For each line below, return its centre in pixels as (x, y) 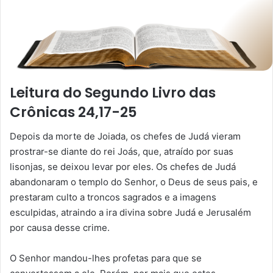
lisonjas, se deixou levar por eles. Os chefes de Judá (123, 167)
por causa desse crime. (60, 228)
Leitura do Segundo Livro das (113, 92)
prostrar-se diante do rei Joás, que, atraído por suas (122, 152)
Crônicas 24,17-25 (73, 112)
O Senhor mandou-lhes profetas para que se (106, 258)
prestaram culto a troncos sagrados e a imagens (113, 197)
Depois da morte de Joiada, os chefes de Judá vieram (125, 136)
